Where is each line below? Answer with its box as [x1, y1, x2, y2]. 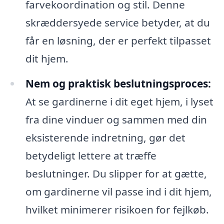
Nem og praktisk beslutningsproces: [25, 76, 211, 91]
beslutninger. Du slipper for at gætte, [25, 166, 207, 181]
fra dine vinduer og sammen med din [25, 112, 207, 127]
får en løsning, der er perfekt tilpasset [25, 33, 211, 48]
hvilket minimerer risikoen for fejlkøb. [25, 202, 209, 217]
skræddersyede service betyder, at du [25, 15, 210, 30]
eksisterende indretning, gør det [25, 130, 185, 145]
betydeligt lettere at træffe [25, 148, 156, 163]
